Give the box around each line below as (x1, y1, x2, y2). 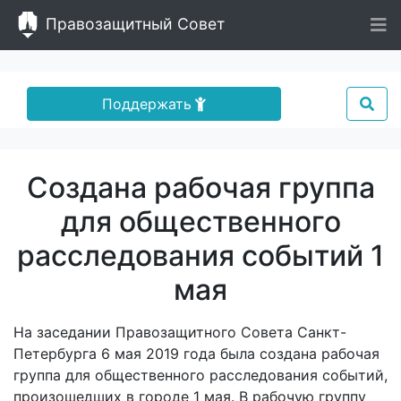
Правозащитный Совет (41, 13, 225, 33)
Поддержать (101, 95, 192, 113)
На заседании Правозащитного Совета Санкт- (13, 323, 346, 341)
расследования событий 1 (17, 238, 384, 273)
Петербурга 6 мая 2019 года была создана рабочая (13, 345, 380, 363)
